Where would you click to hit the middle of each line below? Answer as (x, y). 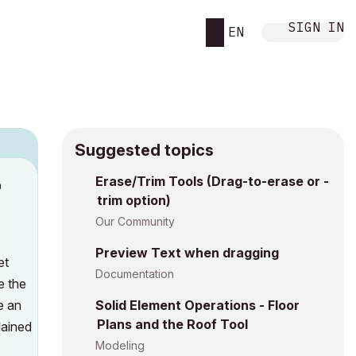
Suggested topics (144, 150)
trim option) (134, 200)
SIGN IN (316, 27)
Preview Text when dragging (187, 253)
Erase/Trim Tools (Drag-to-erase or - (212, 181)
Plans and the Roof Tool (172, 324)
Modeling (120, 345)
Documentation (135, 274)
